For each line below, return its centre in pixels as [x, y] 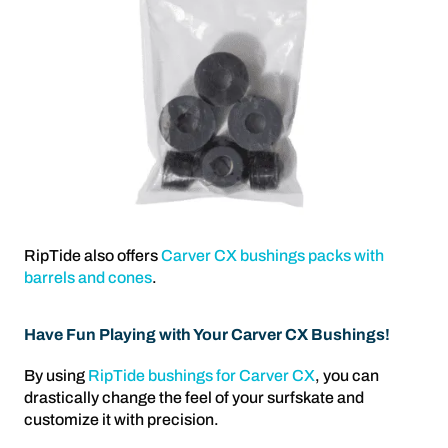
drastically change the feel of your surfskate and [194, 398]
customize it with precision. [121, 420]
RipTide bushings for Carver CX [201, 376]
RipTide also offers [92, 256]
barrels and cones [88, 278]
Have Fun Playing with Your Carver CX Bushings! [207, 335]
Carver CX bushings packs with [272, 256]
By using [56, 376]
